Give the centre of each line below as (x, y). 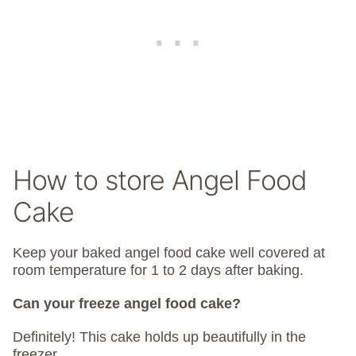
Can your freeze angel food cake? (127, 304)
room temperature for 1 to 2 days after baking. (158, 271)
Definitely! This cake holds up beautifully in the (159, 337)
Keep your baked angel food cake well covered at (169, 253)
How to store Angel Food (160, 180)
